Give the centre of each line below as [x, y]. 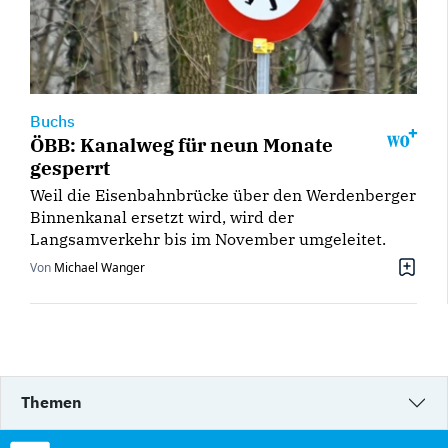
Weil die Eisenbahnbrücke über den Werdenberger [223, 195]
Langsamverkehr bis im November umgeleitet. [208, 239]
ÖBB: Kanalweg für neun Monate [181, 145]
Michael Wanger [99, 268]
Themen [51, 402]
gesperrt [70, 168]
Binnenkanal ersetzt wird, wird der [162, 217]
